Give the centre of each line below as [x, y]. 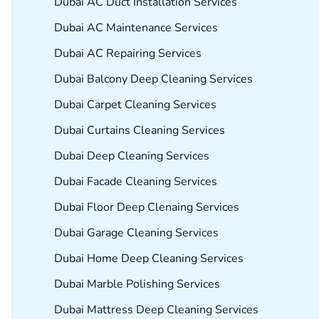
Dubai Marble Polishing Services [137, 284]
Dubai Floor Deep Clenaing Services [147, 208]
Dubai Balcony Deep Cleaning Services [153, 79]
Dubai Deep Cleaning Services [132, 156]
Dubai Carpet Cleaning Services [135, 105]
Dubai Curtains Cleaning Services [140, 131]
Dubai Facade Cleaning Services [136, 182]
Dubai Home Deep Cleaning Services [149, 259]
